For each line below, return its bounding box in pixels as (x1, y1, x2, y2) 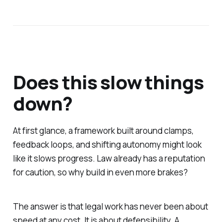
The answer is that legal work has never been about (12, 200, 208, 212)
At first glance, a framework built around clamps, (12, 125, 194, 137)
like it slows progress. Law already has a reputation (12, 153, 205, 165)
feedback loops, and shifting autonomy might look (12, 139, 202, 151)
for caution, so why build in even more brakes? (12, 166, 188, 178)
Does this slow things (12, 68, 204, 95)
